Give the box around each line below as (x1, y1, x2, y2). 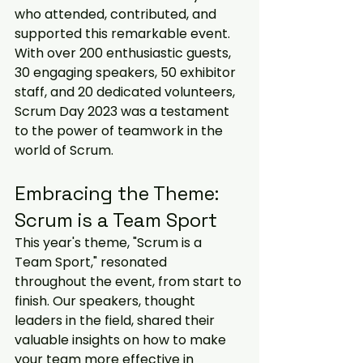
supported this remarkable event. (15, 24, 233, 43)
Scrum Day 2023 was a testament (15, 102, 233, 121)
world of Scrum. (15, 141, 113, 160)
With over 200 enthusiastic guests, (15, 44, 234, 62)
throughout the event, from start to (15, 272, 245, 291)
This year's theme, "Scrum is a (15, 233, 205, 252)
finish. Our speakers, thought (15, 292, 199, 310)
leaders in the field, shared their (15, 311, 218, 330)
